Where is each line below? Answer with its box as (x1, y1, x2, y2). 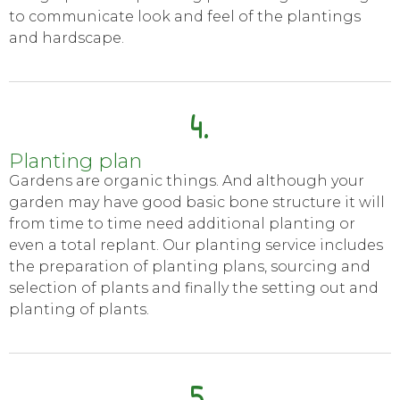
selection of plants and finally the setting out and (9, 279, 379, 297)
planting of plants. (9, 301, 149, 319)
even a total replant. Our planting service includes (9, 237, 383, 254)
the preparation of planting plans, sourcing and (9, 258, 371, 276)
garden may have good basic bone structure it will (9, 194, 385, 212)
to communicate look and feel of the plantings (9, 8, 361, 26)
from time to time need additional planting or (9, 215, 355, 233)
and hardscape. (9, 29, 124, 47)
